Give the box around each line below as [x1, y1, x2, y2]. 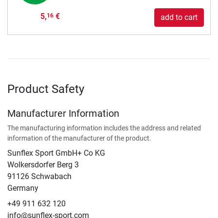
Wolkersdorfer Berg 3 [7, 160, 79, 170]
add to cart [161, 13, 198, 22]
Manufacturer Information [7, 108, 119, 120]
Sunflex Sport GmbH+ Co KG [7, 148, 105, 158]
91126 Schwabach [7, 172, 72, 182]
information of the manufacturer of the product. [7, 134, 151, 143]
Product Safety [7, 82, 84, 96]
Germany [7, 183, 38, 193]
